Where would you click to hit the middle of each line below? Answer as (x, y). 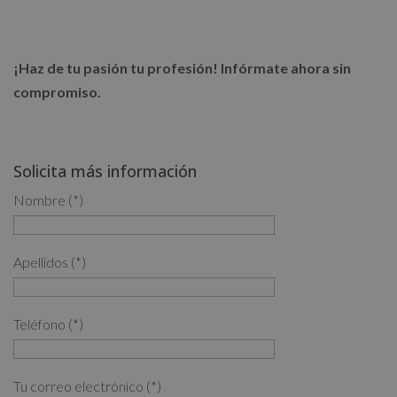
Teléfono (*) (48, 323)
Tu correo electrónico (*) (87, 385)
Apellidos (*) (50, 261)
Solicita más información (105, 171)
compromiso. (57, 91)
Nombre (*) (48, 199)
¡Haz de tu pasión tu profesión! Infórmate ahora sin (182, 67)
